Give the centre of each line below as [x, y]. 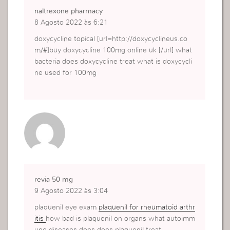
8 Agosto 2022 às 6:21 [71, 23]
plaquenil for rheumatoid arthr [147, 208]
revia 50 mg [54, 180]
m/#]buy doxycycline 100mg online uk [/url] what [113, 51]
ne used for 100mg [66, 73]
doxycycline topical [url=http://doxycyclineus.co [111, 39]
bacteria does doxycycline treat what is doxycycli [113, 62]
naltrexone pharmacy [69, 12]
